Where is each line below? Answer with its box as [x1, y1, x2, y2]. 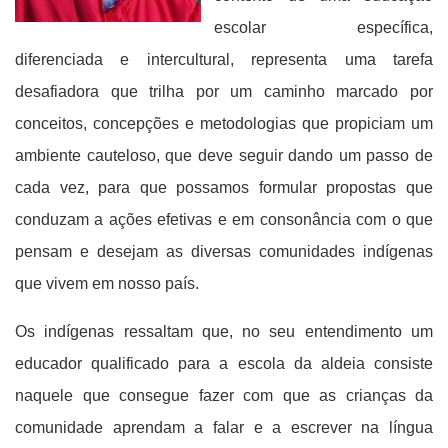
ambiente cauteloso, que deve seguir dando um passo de [15, 147, 433, 164]
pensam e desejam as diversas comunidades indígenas [15, 243, 433, 260]
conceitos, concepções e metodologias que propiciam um [15, 115, 433, 132]
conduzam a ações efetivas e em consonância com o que [15, 211, 433, 228]
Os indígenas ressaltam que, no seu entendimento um [15, 323, 433, 340]
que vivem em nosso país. [15, 275, 199, 292]
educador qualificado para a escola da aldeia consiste [15, 355, 433, 372]
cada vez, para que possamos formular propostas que [15, 179, 433, 196]
